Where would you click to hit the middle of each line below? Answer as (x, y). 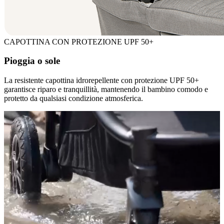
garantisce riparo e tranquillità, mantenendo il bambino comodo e (106, 89)
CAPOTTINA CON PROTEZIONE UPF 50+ (79, 41)
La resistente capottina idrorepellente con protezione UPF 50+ (101, 80)
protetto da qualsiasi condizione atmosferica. (73, 98)
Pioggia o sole (32, 61)
